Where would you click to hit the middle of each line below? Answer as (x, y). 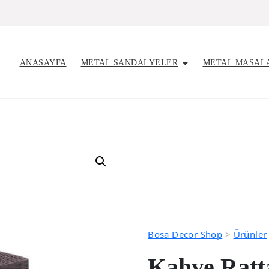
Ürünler (250, 234)
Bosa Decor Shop (185, 234)
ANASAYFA (43, 62)
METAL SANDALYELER (129, 62)
